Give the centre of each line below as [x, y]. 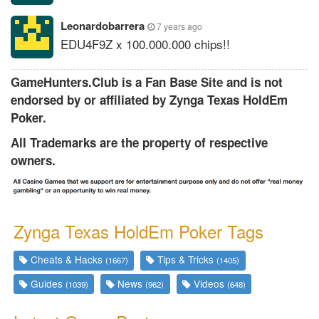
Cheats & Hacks [67, 260]
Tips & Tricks [186, 260]
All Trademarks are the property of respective [139, 142]
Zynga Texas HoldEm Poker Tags [138, 231]
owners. [33, 160]
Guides [47, 283]
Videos [209, 283]
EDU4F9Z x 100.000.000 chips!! [145, 44]
